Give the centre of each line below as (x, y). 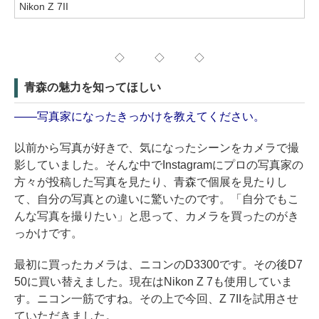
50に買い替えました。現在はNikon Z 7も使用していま (153, 282)
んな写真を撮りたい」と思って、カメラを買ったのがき (157, 216)
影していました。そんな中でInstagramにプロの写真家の (159, 165)
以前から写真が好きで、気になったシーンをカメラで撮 (157, 148)
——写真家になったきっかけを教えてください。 (140, 117)
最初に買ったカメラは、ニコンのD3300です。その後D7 (158, 265)
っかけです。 (48, 234)
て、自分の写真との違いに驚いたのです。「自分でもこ (157, 199)
